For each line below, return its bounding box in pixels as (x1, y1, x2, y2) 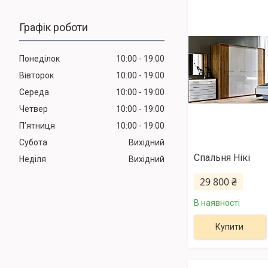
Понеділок (19, 54, 60, 64)
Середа (19, 87, 49, 98)
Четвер (19, 104, 48, 114)
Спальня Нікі (193, 152, 250, 164)
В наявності (193, 198, 240, 208)
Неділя (19, 154, 46, 165)
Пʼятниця (19, 121, 55, 131)
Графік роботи (19, 21, 88, 34)
